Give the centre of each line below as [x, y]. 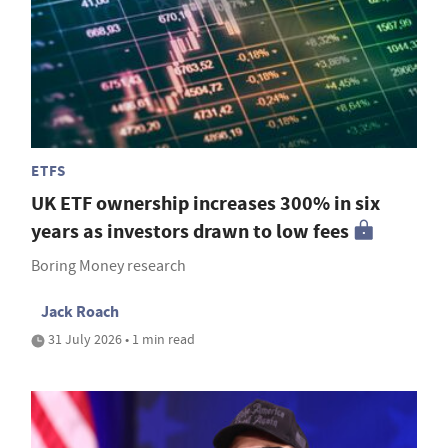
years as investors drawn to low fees [190, 232]
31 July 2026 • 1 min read [120, 339]
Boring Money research [108, 266]
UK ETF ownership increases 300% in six [205, 204]
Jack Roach [80, 312]
